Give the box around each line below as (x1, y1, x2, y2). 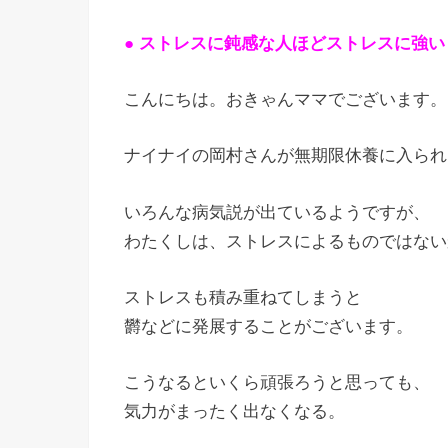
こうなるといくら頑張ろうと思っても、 (124, 372, 430, 392)
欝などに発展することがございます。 (124, 316, 413, 336)
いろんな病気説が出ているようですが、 (124, 202, 430, 222)
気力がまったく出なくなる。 (124, 401, 345, 421)
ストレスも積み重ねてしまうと (124, 287, 362, 307)
